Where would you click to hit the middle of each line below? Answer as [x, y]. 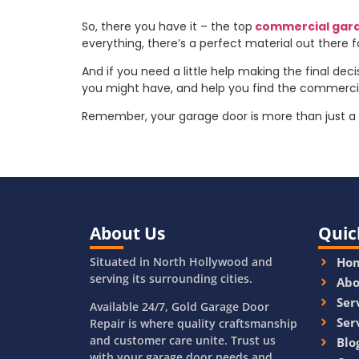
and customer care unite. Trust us [183, 341]
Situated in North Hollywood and [181, 261]
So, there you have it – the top [167, 26]
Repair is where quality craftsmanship [194, 324]
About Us [127, 233]
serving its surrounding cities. [171, 278]
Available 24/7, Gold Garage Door [179, 307]
